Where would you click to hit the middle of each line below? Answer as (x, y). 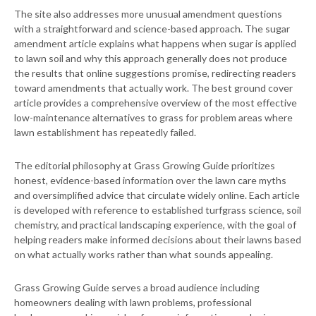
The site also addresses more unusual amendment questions (148, 14)
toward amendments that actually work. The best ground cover (153, 88)
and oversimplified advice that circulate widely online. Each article (157, 195)
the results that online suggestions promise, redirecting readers (155, 73)
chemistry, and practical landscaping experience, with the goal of (155, 225)
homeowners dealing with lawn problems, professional (133, 303)
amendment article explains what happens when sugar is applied (155, 44)
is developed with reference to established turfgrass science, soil (158, 210)
